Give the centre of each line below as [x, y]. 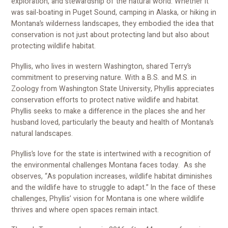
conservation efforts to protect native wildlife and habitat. [106, 100]
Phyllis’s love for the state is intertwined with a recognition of [111, 154]
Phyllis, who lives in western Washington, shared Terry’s [102, 67]
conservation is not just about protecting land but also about [110, 35]
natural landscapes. [43, 134]
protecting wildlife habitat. [55, 46]
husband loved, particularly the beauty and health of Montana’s [113, 123]
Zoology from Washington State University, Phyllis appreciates [113, 89]
